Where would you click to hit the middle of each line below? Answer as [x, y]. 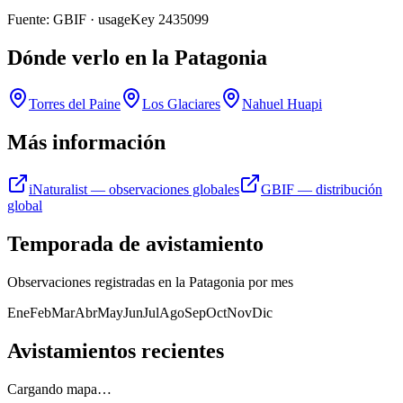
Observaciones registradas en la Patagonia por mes [150, 282]
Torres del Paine [75, 104]
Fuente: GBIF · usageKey [83, 19]
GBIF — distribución [322, 190]
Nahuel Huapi [282, 104]
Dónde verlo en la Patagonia [137, 57]
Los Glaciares [181, 104]
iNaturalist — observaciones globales [134, 190]
